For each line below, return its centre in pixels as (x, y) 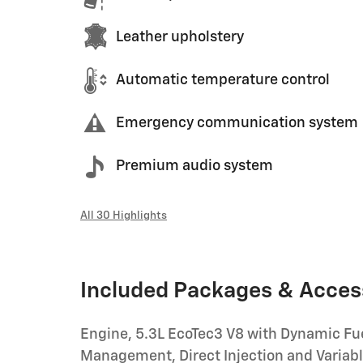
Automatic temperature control (223, 80)
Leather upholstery (180, 37)
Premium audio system (194, 166)
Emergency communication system (237, 123)
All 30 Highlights (124, 215)
